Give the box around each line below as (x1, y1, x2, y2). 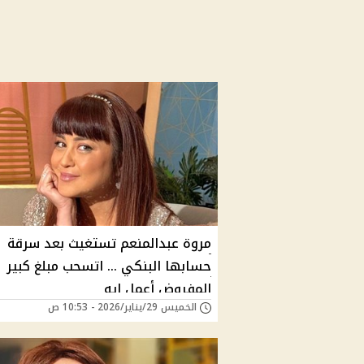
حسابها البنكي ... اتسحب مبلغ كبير (6, 253, 211, 279)
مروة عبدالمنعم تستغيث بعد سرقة (7, 230, 211, 256)
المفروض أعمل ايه (104, 275, 211, 301)
